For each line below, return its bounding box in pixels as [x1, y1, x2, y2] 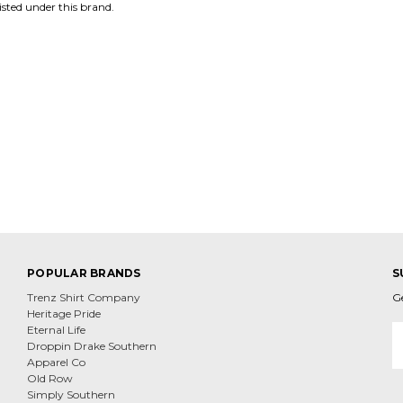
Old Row [27, 372, 73, 385]
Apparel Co [27, 355, 85, 369]
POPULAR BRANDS [27, 266, 141, 280]
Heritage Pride [27, 307, 101, 320]
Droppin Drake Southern [27, 339, 157, 353]
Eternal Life [27, 323, 85, 336]
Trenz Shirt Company [27, 291, 140, 304]
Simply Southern [27, 388, 115, 401]
